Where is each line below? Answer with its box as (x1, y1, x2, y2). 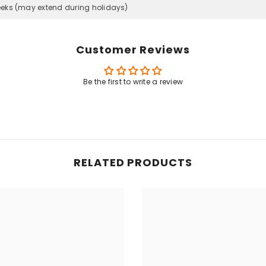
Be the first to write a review (83, 77, 183, 87)
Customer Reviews (76, 42, 190, 58)
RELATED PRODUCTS (74, 155, 192, 170)
